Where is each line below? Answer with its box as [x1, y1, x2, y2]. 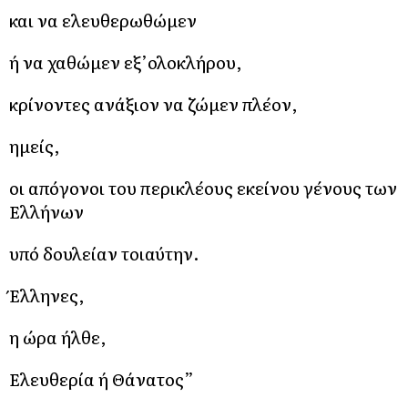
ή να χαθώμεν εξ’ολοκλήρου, [9, 48, 242, 75]
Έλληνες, [9, 281, 85, 308]
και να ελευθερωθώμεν [9, 6, 197, 33]
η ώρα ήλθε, [9, 323, 107, 350]
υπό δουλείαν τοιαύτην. [9, 240, 199, 266]
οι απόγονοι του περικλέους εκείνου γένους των [9, 174, 397, 200]
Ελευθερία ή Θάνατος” [9, 365, 194, 392]
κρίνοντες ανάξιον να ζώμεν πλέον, [9, 90, 298, 117]
